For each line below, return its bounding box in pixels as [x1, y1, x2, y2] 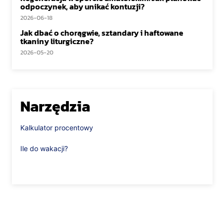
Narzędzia [20, 95, 90, 117]
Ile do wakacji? [20, 144, 68, 153]
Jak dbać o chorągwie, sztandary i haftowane [20, 27, 183, 39]
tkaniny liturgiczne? [20, 35, 94, 47]
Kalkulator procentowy [20, 123, 93, 132]
